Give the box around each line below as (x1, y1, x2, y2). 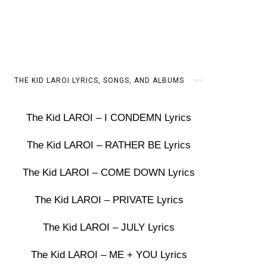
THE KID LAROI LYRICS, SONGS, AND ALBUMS (14, 76, 185, 85)
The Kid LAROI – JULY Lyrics (43, 222, 175, 233)
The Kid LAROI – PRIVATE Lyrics (34, 194, 184, 206)
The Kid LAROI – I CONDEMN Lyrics (26, 112, 192, 123)
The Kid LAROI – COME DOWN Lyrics (23, 167, 195, 178)
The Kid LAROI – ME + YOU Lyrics (30, 249, 187, 260)
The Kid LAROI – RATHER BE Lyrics (27, 139, 191, 151)
